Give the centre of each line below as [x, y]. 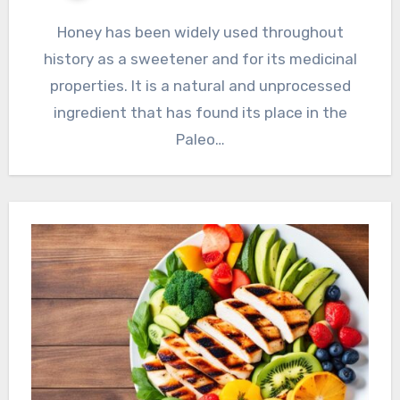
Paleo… [200, 140]
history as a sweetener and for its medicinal [200, 59]
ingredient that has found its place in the [200, 113]
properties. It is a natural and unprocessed [200, 86]
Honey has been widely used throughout [200, 33]
